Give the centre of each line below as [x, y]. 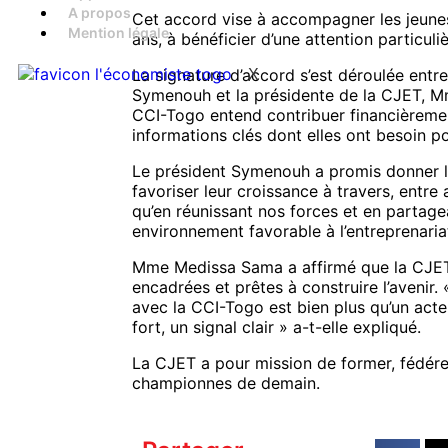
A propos [99, 12]
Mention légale [118, 32]
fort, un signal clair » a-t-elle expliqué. [276, 327]
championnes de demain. [226, 383]
